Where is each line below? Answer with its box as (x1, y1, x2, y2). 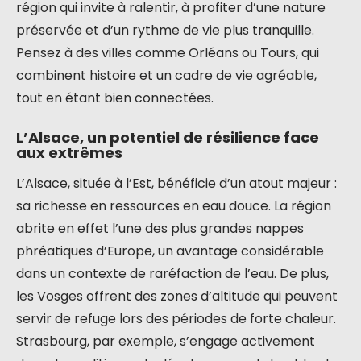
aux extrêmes (16, 143, 122, 163)
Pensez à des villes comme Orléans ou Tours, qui (16, 44, 319, 62)
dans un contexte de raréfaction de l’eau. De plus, (16, 264, 329, 283)
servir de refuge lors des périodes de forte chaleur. (16, 309, 336, 328)
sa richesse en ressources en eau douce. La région (16, 197, 331, 215)
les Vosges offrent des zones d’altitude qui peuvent (16, 287, 338, 305)
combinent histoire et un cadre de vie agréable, (16, 66, 317, 85)
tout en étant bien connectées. (16, 89, 214, 107)
